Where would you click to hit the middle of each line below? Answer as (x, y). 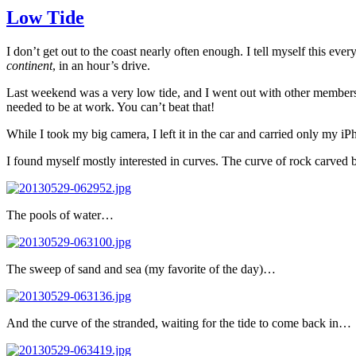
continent (29, 65)
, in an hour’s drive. (101, 65)
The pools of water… (60, 215)
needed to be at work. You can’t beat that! (110, 106)
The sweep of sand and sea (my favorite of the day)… (141, 269)
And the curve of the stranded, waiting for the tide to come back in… (179, 323)
